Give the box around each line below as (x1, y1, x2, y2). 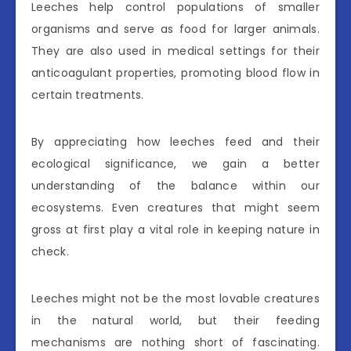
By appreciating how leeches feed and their (31, 133, 320, 150)
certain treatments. (31, 86, 144, 103)
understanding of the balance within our (31, 177, 320, 194)
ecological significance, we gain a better (31, 155, 320, 172)
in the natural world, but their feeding (31, 312, 320, 328)
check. (31, 243, 69, 259)
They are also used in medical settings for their (31, 42, 320, 59)
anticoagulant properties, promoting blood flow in (31, 64, 320, 81)
